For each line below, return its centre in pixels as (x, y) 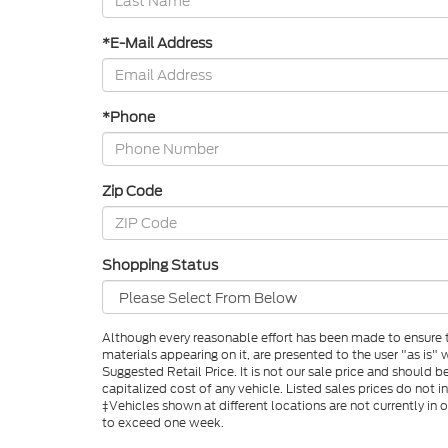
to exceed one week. (163, 422)
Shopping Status (160, 265)
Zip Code (132, 191)
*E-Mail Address (157, 43)
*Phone (128, 117)
